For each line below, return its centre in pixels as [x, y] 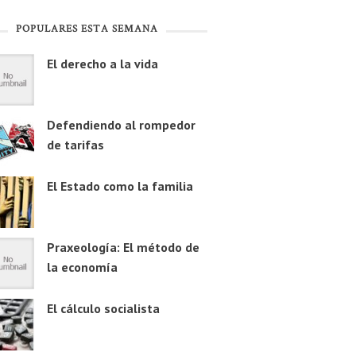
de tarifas [75, 145]
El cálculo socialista [103, 309]
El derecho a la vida [102, 64]
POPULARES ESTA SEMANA [87, 30]
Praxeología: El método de [123, 248]
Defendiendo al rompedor [121, 125]
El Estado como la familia [120, 186]
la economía [82, 267]
